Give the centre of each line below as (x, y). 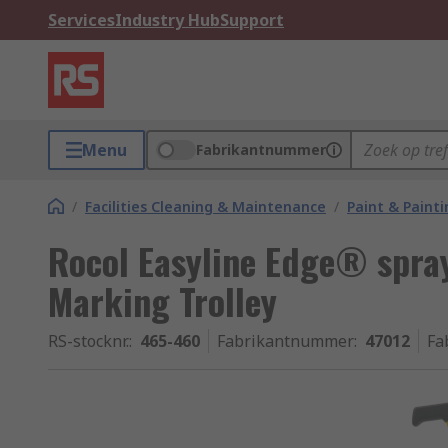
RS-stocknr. (88, 341)
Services (81, 20)
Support (252, 20)
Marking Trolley (162, 300)
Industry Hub (167, 20)
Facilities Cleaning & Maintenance (205, 206)
